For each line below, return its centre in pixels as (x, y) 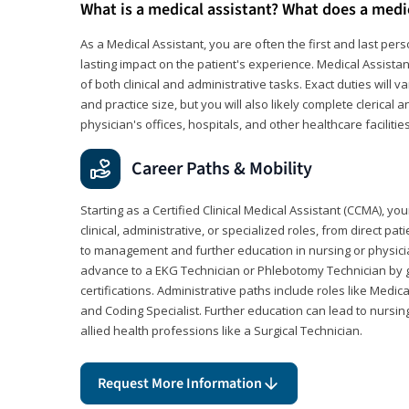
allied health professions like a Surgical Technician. (221, 330)
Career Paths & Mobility (222, 168)
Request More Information (180, 383)
